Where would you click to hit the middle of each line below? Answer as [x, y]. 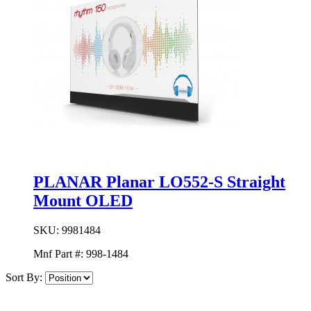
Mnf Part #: [60, 253]
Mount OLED [83, 201]
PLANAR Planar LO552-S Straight [159, 182]
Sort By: [24, 277]
